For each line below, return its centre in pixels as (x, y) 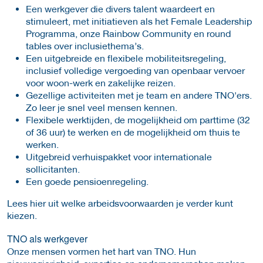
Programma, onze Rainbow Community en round (128, 33)
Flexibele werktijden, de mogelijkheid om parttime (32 (138, 119)
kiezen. (22, 215)
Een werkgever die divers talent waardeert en (120, 8)
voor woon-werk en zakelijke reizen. (101, 82)
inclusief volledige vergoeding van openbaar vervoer (135, 70)
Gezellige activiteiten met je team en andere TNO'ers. (139, 95)
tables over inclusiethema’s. (85, 45)
